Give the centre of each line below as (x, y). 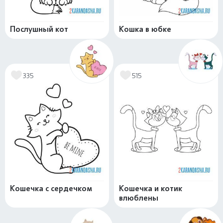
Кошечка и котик (151, 189)
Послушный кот (39, 29)
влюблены (139, 198)
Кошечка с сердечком (51, 189)
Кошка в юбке (145, 29)
